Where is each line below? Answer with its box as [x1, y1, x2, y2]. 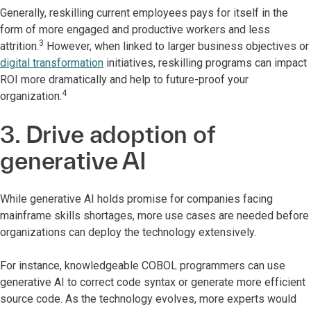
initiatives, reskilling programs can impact [103, 56, 307, 69]
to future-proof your [153, 73, 249, 86]
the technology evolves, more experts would [81, 292, 296, 305]
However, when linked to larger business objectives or [44, 40, 309, 53]
